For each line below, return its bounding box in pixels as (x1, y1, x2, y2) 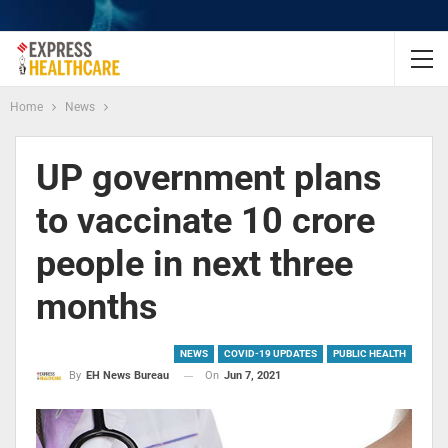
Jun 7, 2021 (224, 369, 281, 382)
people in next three (36, 243, 353, 285)
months (36, 286, 158, 328)
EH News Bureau (86, 369, 169, 383)
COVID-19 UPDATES (224, 348, 317, 359)
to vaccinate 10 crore (36, 200, 375, 242)
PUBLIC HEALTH (333, 348, 406, 359)
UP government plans (36, 157, 382, 199)
